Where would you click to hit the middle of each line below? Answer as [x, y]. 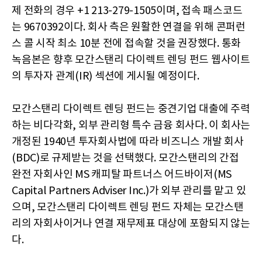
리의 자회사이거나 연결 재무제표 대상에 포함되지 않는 [131, 224]
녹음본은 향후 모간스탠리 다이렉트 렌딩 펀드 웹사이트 [131, 60]
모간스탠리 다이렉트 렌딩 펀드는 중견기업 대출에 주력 [131, 109]
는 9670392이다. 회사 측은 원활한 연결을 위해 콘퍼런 [129, 27]
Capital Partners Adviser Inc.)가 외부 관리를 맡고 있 [129, 191]
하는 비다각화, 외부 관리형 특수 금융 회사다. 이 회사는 [131, 126]
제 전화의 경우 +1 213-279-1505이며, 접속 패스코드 [127, 11]
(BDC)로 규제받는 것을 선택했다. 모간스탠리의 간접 [125, 158]
